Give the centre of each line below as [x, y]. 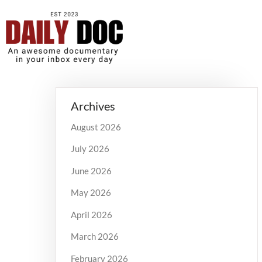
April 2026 [91, 214]
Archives [93, 106]
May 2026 [91, 193]
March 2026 [94, 237]
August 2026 [96, 127]
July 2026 [90, 149]
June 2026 [91, 170]
